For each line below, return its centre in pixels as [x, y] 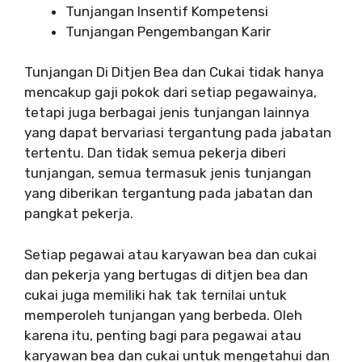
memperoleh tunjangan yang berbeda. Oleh [163, 315]
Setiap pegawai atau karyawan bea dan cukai [170, 254]
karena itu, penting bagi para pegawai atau [163, 335]
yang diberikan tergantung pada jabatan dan [168, 194]
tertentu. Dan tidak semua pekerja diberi [155, 153]
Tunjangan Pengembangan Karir [168, 31]
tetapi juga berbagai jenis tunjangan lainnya [167, 113]
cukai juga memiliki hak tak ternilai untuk [156, 295]
